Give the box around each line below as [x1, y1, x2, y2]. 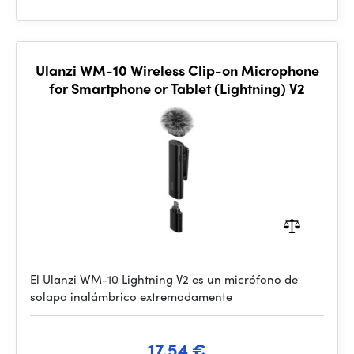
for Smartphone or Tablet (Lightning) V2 [49, 78, 305, 98]
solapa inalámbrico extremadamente [30, 288, 232, 305]
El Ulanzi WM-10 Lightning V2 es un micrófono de [30, 270, 298, 288]
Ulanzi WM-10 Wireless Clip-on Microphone [35, 60, 319, 80]
